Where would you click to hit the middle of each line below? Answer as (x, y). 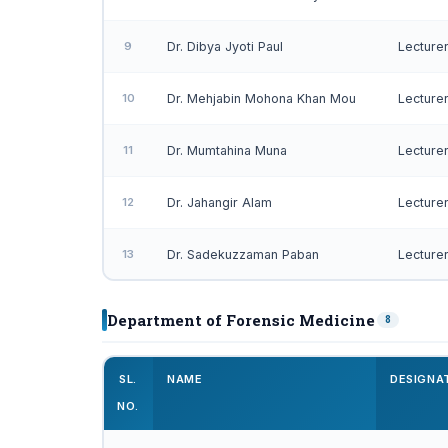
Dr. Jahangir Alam (219, 202)
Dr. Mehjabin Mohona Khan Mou (261, 98)
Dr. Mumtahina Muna (227, 150)
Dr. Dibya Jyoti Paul (225, 46)
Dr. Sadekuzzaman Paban (243, 254)
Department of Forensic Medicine (241, 320)
